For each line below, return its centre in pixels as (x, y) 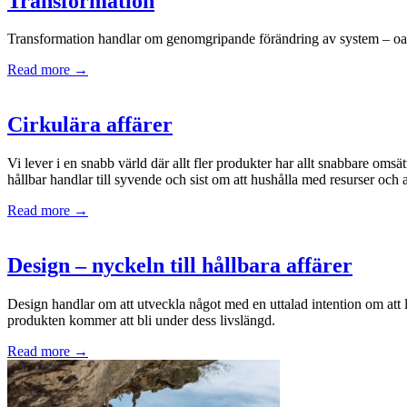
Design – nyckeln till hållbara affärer (180, 266)
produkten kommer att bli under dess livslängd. (141, 321)
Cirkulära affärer (90, 125)
